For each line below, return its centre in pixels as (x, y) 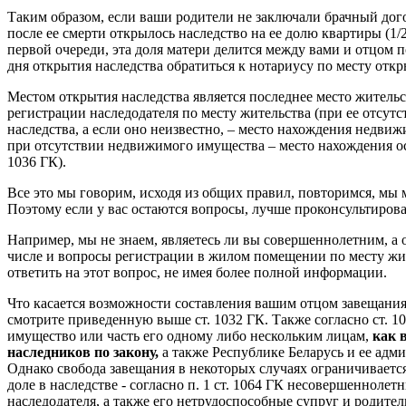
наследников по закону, (83, 352)
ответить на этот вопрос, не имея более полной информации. (197, 272)
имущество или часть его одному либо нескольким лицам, (190, 336)
